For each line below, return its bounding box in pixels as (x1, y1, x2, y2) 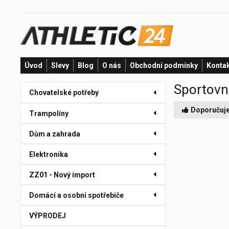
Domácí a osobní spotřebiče (29, 191, 124, 199)
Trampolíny (29, 109, 68, 118)
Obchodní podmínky (130, 61, 198, 70)
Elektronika (29, 150, 68, 158)
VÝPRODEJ (29, 212, 66, 220)
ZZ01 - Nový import (29, 171, 95, 179)
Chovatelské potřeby (29, 88, 99, 97)
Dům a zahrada (29, 130, 80, 138)
